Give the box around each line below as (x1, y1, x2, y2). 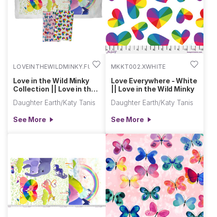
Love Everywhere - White (111, 76, 198, 85)
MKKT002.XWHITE (111, 62, 166, 70)
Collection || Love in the (13, 84, 96, 93)
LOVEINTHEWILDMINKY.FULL (13, 62, 99, 70)
